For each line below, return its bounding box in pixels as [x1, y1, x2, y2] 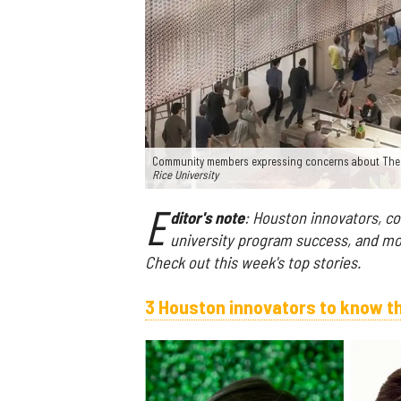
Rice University [152, 166, 218, 182]
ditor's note [169, 207, 244, 227]
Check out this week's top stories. [145, 252, 361, 272]
